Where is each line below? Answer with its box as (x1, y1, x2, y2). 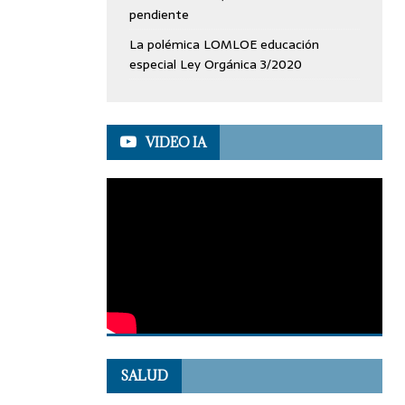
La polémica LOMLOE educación (128, 34, 319, 54)
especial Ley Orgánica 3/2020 (128, 54, 302, 74)
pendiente (128, 5, 189, 24)
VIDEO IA (145, 134, 206, 151)
